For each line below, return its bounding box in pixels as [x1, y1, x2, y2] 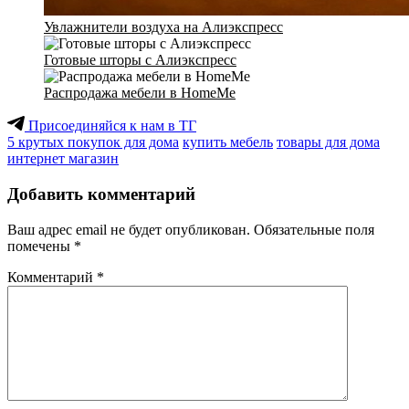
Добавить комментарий [7, 184, 195, 204]
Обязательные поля [254, 221, 374, 237]
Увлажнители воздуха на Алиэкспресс [44, 19, 283, 36]
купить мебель [183, 134, 273, 151]
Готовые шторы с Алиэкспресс [44, 52, 236, 68]
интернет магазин [7, 151, 119, 167]
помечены [7, 237, 74, 254]
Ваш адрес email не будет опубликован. [7, 221, 250, 237]
